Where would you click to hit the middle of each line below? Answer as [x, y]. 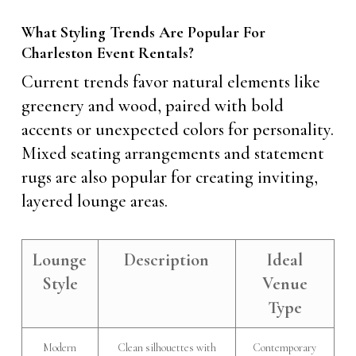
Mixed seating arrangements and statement [172, 153]
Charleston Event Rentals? [107, 53]
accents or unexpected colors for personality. [177, 129]
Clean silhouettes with [166, 347]
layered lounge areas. [94, 201]
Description [167, 259]
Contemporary [285, 347]
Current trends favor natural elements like [170, 81]
